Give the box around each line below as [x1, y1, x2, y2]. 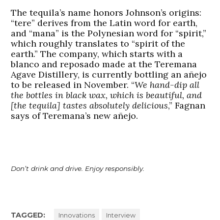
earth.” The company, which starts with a [11, 48, 183, 60]
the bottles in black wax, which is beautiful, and [11, 89, 202, 101]
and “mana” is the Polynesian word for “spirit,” [11, 27, 207, 39]
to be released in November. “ [11, 79, 135, 91]
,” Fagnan [168, 100, 206, 111]
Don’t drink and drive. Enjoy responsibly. [11, 165, 145, 173]
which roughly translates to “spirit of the [11, 38, 186, 50]
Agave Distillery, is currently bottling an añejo [11, 69, 207, 81]
